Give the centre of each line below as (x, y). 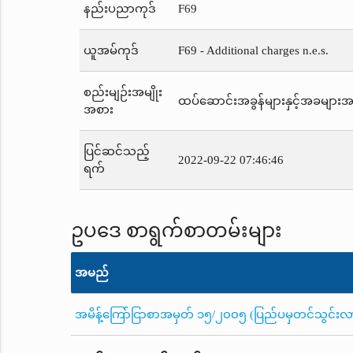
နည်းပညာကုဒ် (119, 9)
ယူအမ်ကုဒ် (111, 51)
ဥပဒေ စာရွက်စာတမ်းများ (176, 231)
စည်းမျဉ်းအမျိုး (123, 93)
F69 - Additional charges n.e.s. (253, 51)
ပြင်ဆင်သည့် (116, 152)
